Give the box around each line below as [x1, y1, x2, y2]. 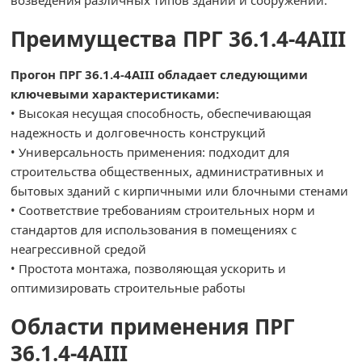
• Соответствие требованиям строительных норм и [11, 202, 316, 219]
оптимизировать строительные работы [11, 280, 246, 297]
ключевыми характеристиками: [11, 86, 220, 103]
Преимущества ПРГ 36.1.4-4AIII [11, 24, 347, 54]
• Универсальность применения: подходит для [11, 144, 290, 161]
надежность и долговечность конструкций [11, 124, 267, 141]
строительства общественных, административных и [11, 163, 325, 180]
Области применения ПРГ [11, 312, 296, 342]
